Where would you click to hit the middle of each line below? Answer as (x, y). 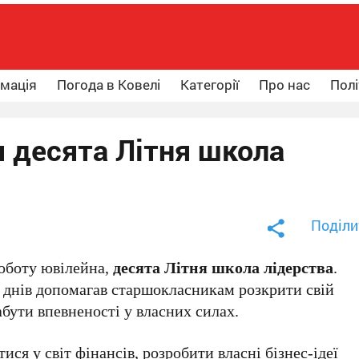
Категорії (210, 85)
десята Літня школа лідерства (224, 267)
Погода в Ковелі (109, 85)
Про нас (284, 85)
